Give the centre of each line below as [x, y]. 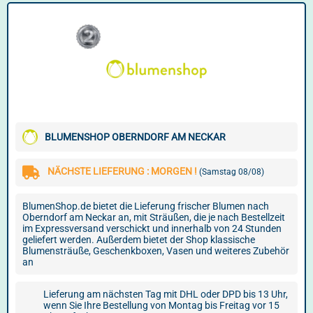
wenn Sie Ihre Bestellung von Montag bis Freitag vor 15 [161, 305]
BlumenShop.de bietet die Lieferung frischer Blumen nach [146, 206]
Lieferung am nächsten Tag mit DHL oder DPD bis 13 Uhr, [166, 294]
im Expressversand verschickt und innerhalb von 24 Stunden [152, 228]
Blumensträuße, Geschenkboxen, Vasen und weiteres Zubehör [156, 251]
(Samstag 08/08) [232, 172]
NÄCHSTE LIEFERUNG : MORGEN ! [123, 171]
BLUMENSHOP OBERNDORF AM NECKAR [135, 137]
